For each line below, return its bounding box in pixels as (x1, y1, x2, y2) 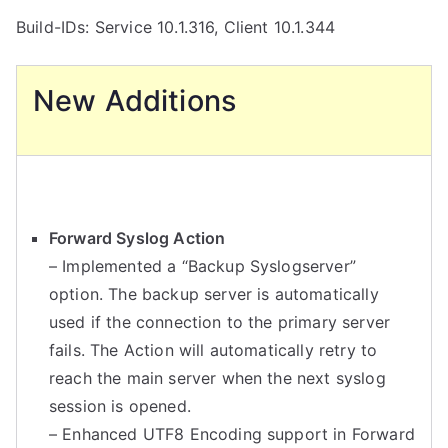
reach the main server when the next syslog (49, 368, 386, 388)
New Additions (33, 83, 237, 118)
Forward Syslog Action (49, 228, 226, 248)
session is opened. (49, 396, 191, 416)
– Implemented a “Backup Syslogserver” (49, 256, 356, 276)
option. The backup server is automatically (49, 284, 379, 304)
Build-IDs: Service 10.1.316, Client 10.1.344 (16, 17, 336, 37)
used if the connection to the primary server (49, 312, 391, 332)
